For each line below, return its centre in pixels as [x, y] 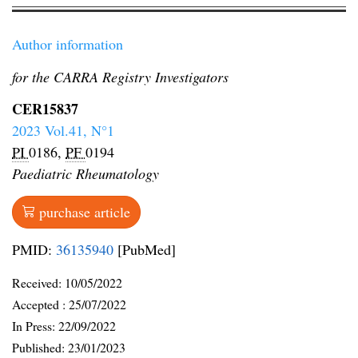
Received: [38, 282]
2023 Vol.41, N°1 [63, 131]
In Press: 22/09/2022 [64, 325]
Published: [40, 347]
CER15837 [45, 109]
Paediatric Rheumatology [86, 174]
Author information [68, 44]
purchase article [83, 211]
